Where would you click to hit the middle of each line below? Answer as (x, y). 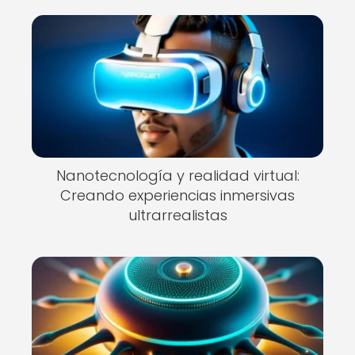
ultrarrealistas (177, 215)
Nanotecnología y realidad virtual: (177, 176)
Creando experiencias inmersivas (177, 195)
